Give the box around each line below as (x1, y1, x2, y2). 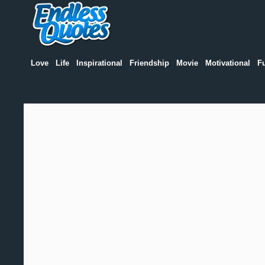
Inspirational (76, 59, 122, 67)
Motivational (205, 59, 250, 67)
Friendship (129, 59, 169, 67)
